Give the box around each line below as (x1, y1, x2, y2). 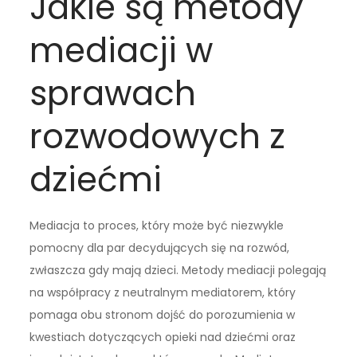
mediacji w (29, 27, 214, 75)
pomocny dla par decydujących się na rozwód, (29, 240, 290, 257)
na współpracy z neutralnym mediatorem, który (29, 284, 296, 301)
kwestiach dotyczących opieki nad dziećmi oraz (29, 329, 296, 346)
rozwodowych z (29, 113, 286, 161)
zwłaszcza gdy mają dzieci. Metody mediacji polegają (29, 262, 327, 279)
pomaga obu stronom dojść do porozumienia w (29, 307, 296, 324)
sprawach (29, 70, 197, 118)
